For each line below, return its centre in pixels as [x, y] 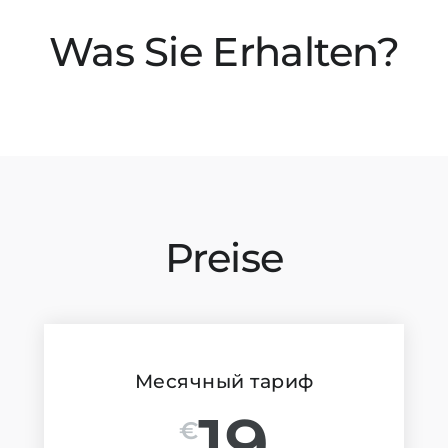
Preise [224, 257]
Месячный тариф [224, 381]
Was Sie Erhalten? [224, 51]
